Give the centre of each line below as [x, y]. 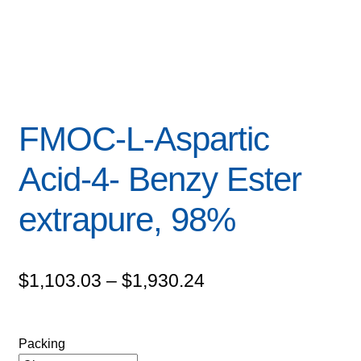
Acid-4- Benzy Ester [160, 180]
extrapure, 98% [127, 220]
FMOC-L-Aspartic [143, 139]
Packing [41, 344]
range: [230, 309]
